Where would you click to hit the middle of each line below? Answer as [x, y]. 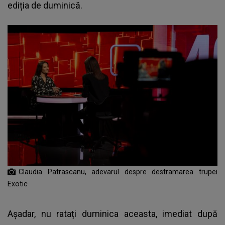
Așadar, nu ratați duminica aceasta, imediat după [113, 213]
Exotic [18, 184]
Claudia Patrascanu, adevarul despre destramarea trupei [118, 172]
